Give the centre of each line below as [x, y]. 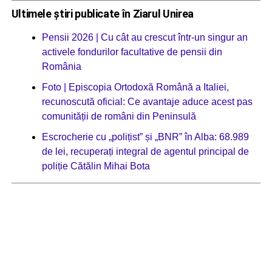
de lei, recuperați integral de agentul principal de [145, 151]
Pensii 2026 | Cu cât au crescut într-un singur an [144, 37]
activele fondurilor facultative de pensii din [132, 52]
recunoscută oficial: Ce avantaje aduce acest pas [147, 102]
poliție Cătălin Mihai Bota [96, 166]
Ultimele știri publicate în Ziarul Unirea [102, 14]
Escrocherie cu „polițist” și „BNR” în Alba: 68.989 [145, 137]
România [61, 66]
